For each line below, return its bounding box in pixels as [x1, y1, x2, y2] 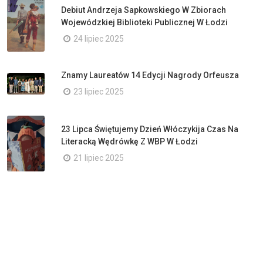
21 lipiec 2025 [73, 153, 124, 163]
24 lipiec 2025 [73, 33, 124, 43]
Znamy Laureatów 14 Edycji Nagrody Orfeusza [61, 70, 239, 80]
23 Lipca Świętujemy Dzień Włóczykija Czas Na [61, 124, 238, 134]
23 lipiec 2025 [73, 87, 124, 97]
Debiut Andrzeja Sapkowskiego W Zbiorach [61, 5, 226, 15]
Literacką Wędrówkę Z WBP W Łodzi [61, 136, 198, 146]
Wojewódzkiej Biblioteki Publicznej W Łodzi [61, 17, 228, 27]
